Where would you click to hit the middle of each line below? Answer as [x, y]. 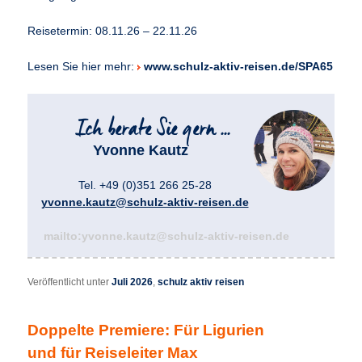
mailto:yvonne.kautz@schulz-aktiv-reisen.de [167, 236]
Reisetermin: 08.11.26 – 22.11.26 [113, 31]
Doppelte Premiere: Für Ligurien [146, 330]
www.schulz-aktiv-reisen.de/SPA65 [239, 66]
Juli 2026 [133, 282]
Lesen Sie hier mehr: [83, 66]
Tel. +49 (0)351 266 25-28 [145, 185]
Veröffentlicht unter [69, 282]
